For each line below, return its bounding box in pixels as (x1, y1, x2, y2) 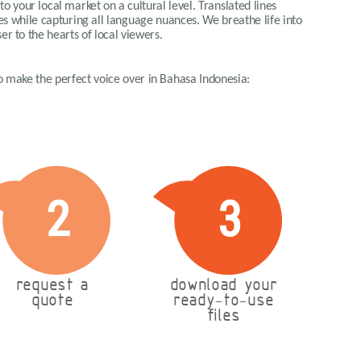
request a (15, 278, 89, 294)
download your (169, 278, 277, 294)
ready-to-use (172, 293, 274, 309)
